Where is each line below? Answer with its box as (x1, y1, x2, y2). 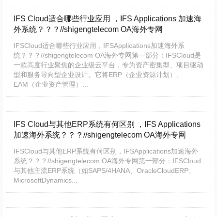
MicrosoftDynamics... (14, 176, 77, 184)
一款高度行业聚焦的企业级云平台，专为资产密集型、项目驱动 (14, 61, 203, 69)
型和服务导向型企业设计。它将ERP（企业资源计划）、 (14, 71, 183, 78)
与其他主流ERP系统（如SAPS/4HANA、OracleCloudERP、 (14, 167, 195, 174)
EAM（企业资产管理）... (14, 80, 88, 88)
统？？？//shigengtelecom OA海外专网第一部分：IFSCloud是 (14, 51, 201, 59)
